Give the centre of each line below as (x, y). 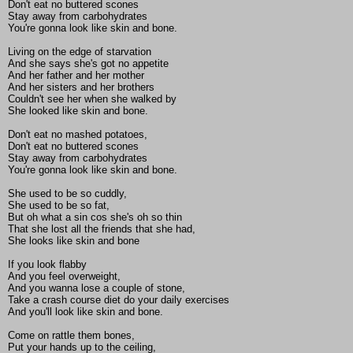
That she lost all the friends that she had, (102, 229)
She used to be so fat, (59, 206)
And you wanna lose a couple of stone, (97, 288)
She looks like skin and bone (74, 241)
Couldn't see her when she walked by (92, 99)
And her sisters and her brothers (81, 87)
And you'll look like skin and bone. (85, 312)
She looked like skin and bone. (78, 111)
